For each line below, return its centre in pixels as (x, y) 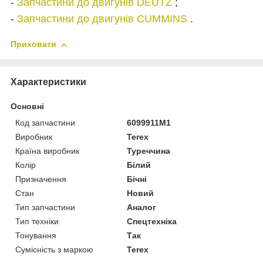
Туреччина (149, 151)
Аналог (142, 208)
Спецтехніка (152, 222)
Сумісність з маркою (54, 250)
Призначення (41, 179)
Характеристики (48, 82)
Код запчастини (45, 123)
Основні (27, 107)
